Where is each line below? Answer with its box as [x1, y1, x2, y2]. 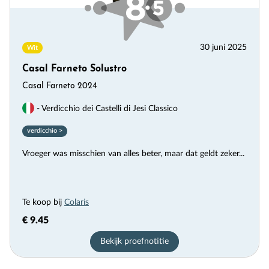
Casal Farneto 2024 [22, 81, 97, 91]
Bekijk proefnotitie [100, 237, 169, 246]
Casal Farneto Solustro [22, 64, 127, 74]
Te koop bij [22, 198, 64, 207]
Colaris [64, 198, 89, 207]
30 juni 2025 [200, 43, 247, 52]
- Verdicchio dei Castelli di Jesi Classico [34, 104, 178, 113]
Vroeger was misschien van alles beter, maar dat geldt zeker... [22, 149, 244, 158]
